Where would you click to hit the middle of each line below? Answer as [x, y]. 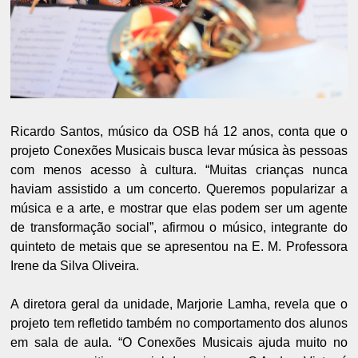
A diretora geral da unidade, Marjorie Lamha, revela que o [179, 304]
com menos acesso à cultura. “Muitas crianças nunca [179, 169]
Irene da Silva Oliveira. [75, 265]
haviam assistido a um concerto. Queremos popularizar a [179, 189]
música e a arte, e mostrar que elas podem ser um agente [179, 208]
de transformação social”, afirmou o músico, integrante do [179, 227]
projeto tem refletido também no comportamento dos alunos [179, 323]
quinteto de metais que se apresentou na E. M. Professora [179, 246]
